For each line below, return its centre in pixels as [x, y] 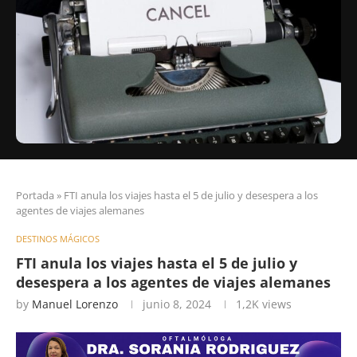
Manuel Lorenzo [75, 304]
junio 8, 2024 [177, 304]
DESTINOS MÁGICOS [58, 238]
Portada [35, 195]
